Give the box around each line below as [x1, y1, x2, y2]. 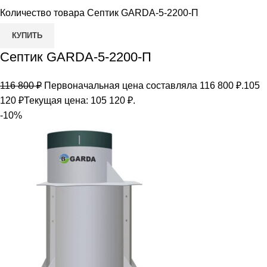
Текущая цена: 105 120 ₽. [24, 95, 135, 105]
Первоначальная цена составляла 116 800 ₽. [44, 80, 244, 91]
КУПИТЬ [12, 30, 42, 40]
